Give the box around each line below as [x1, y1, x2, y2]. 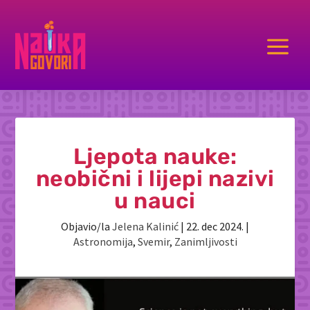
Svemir [137, 235, 170, 248]
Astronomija [73, 235, 133, 248]
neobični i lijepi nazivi [35, 165, 275, 192]
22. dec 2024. [186, 219, 244, 233]
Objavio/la [61, 219, 112, 233]
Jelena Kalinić [112, 219, 179, 233]
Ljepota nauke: [73, 143, 237, 170]
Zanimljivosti [174, 235, 237, 248]
